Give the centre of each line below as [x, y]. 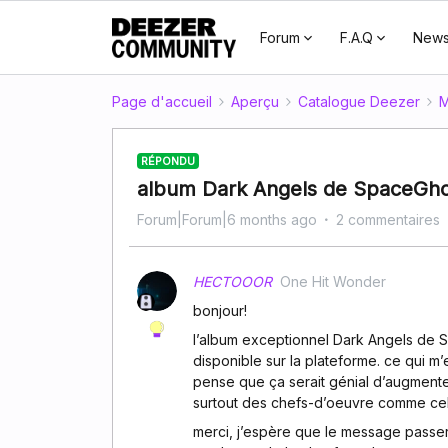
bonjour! [220, 310]
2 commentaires [388, 219]
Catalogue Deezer [359, 101]
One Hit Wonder [333, 281]
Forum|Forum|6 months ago [227, 219]
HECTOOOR [232, 281]
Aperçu [255, 101]
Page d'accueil [162, 101]
